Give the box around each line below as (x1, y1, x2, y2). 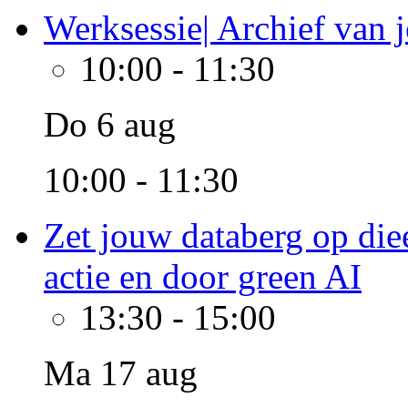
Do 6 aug (44, 105, 176, 144)
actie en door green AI (44, 257, 362, 296)
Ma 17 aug (44, 353, 198, 393)
